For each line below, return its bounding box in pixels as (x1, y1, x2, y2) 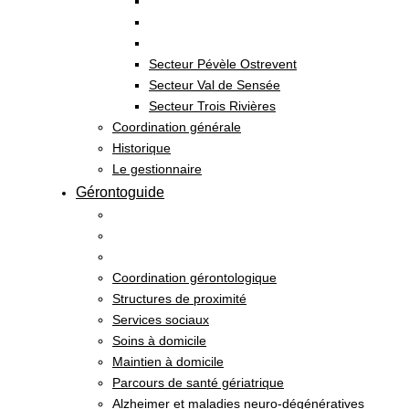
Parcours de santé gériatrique (112, 375, 284, 390)
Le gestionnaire (112, 162, 202, 176)
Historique (112, 141, 171, 155)
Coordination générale (112, 120, 241, 134)
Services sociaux (112, 312, 209, 327)
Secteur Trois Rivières (149, 99, 276, 113)
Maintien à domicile (112, 354, 224, 369)
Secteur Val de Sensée (149, 78, 280, 92)
